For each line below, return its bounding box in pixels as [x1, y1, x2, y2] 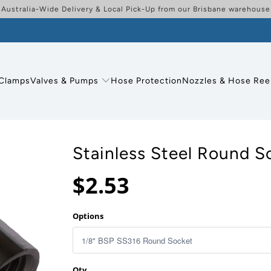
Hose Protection [111, 75, 183, 86]
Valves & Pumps [30, 75, 99, 86]
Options [73, 211, 103, 221]
